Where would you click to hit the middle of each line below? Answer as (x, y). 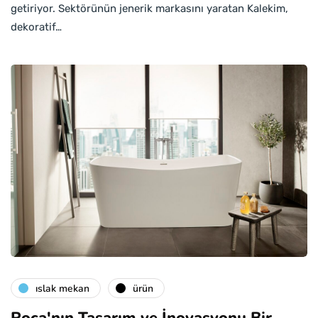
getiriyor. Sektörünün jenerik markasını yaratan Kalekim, (149, 8)
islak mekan (62, 288)
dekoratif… (36, 27)
